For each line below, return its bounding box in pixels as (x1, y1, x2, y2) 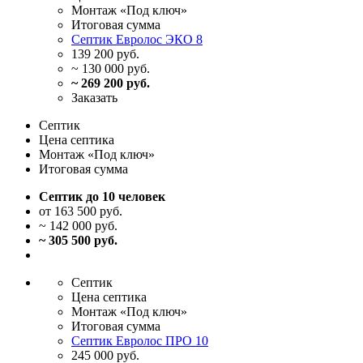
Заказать (71, 91, 117, 105)
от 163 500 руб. (39, 204, 122, 219)
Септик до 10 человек (39, 190, 165, 204)
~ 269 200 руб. (71, 76, 150, 91)
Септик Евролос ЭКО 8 (71, 32, 203, 47)
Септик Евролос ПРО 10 (71, 334, 208, 348)
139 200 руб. (71, 47, 139, 62)
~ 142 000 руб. (39, 219, 117, 233)
